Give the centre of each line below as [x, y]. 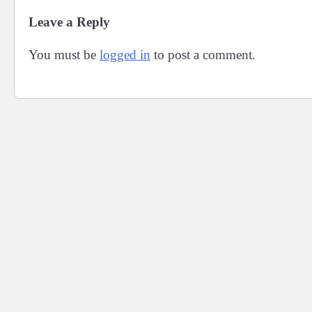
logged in [125, 54]
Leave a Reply [69, 22]
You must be [64, 54]
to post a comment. [203, 54]
